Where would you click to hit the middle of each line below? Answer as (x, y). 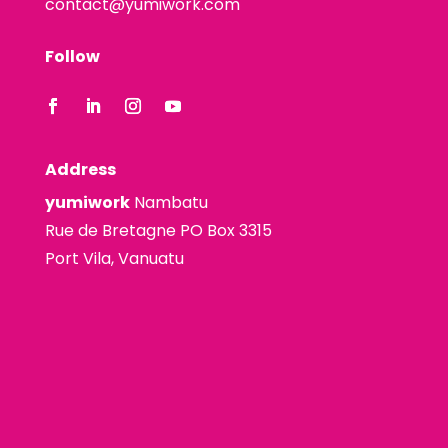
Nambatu (168, 202)
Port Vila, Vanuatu (114, 258)
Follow (72, 56)
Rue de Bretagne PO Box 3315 (158, 230)
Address (80, 169)
